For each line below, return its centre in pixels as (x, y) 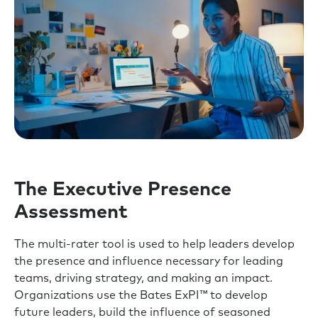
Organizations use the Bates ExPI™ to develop (141, 296)
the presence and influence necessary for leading (149, 262)
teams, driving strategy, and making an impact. (143, 279)
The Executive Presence (123, 190)
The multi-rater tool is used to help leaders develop (154, 245)
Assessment (71, 213)
